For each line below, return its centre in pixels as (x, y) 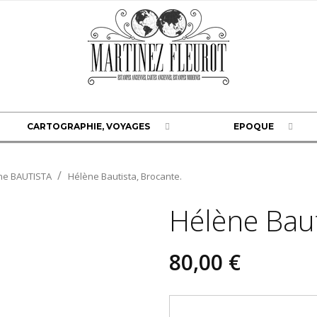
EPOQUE (253, 126)
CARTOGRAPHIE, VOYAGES (89, 126)
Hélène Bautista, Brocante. (125, 176)
